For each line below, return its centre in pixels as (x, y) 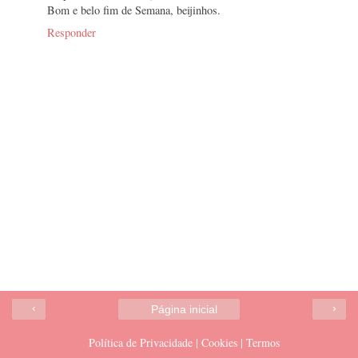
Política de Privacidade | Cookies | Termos (184, 343)
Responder (72, 32)
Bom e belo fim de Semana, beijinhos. (134, 10)
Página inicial (184, 310)
